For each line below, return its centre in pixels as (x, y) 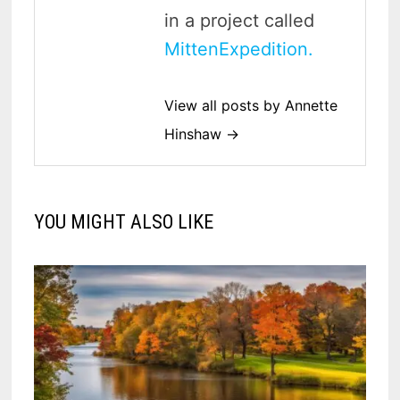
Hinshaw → (202, 134)
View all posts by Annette (251, 106)
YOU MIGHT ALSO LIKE (124, 222)
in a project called (240, 21)
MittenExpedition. (239, 50)
